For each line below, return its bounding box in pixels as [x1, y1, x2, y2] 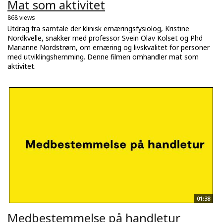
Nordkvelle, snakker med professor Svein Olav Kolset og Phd [7, 33, 203, 43]
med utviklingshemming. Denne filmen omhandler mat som [7, 52, 199, 61]
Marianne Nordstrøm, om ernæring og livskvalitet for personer [7, 42, 210, 52]
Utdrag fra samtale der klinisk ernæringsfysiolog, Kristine [7, 23, 189, 33]
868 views [7, 13, 35, 22]
